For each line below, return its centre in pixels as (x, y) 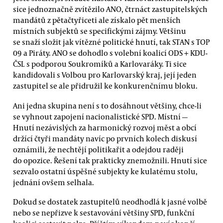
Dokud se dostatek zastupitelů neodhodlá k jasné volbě (110, 201)
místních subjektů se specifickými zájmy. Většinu (100, 31)
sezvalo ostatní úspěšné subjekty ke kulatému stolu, (105, 171)
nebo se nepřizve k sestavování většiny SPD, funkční (104, 212)
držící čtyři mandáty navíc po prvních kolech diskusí (105, 138)
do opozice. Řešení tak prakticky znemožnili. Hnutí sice (110, 160)
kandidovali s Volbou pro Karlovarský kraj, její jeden (105, 75)
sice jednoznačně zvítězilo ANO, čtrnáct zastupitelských (110, 9)
